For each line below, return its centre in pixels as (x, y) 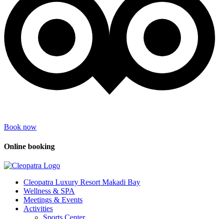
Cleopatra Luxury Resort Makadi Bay (82, 182)
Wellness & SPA (49, 191)
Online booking (29, 146)
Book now (20, 127)
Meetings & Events (53, 199)
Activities (38, 208)
